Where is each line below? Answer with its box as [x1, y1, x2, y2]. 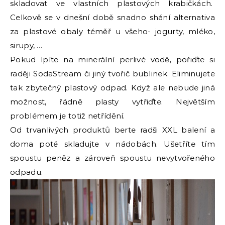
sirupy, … [10, 40, 43, 50]
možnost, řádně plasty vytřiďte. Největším [10, 96, 215, 106]
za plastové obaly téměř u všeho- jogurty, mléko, [10, 26, 215, 36]
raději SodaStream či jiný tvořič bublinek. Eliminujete [10, 68, 215, 78]
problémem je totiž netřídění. [10, 110, 125, 121]
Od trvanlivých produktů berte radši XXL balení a [10, 125, 215, 135]
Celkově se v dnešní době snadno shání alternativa [10, 12, 215, 22]
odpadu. [10, 167, 43, 177]
